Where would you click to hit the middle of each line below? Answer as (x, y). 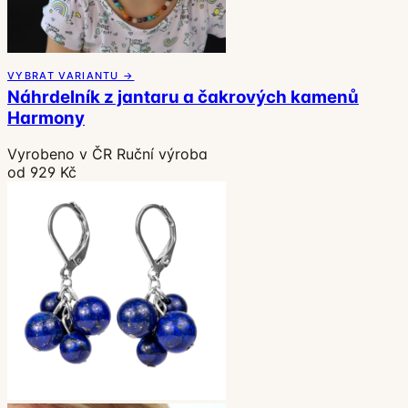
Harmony (46, 117)
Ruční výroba (162, 154)
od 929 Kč (42, 173)
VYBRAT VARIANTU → (71, 75)
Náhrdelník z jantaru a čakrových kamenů (183, 97)
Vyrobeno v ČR (60, 154)
